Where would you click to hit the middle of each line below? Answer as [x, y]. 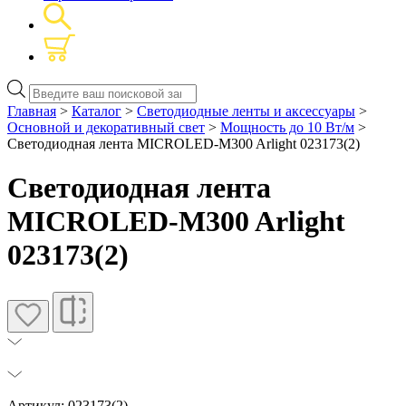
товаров [53, 103]
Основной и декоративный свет [106, 127]
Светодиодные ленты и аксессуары [246, 111]
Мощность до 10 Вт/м [287, 127]
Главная [32, 111]
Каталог [97, 111]
